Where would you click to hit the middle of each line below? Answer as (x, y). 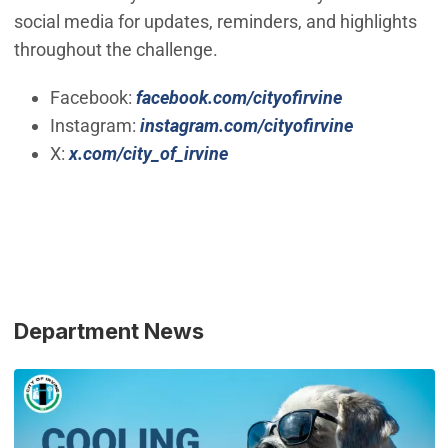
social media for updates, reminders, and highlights (215, 21)
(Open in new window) (316, 152)
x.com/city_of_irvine (148, 153)
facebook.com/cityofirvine (238, 97)
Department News (108, 331)
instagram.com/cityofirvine (246, 125)
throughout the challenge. (115, 49)
